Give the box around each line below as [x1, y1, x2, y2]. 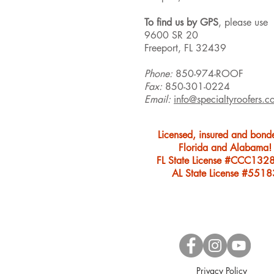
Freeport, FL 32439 [144, 41, 226, 54]
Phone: [144, 67, 176, 80]
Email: [144, 92, 174, 106]
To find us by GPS [144, 15, 218, 29]
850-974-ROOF [176, 67, 243, 80]
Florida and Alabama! [179, 141, 272, 154]
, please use [218, 15, 268, 29]
